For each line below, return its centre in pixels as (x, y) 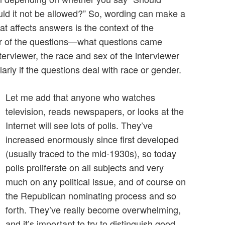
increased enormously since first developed (92, 139)
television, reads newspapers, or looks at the (95, 111)
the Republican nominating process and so (91, 196)
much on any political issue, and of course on (96, 182)
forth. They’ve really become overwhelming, (93, 210)
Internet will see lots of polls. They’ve (79, 125)
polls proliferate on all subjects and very (85, 167)
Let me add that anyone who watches (80, 97)
